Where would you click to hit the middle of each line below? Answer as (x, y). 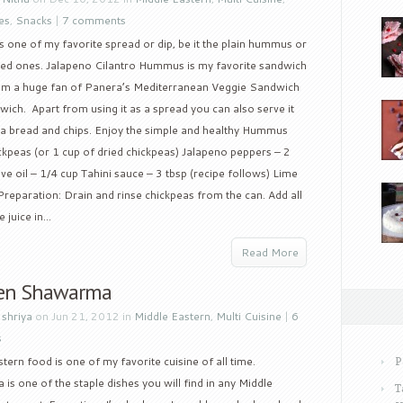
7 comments (94, 20)
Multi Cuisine (249, 316)
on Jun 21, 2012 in (83, 316)
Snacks (34, 20)
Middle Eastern (172, 316)
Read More (270, 252)
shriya (17, 316)
